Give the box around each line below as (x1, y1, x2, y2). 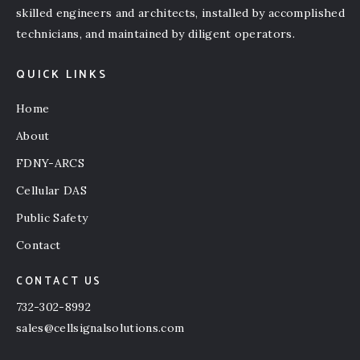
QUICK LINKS (16, 65, 108, 84)
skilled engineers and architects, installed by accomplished (16, 5, 345, 20)
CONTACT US (16, 272, 102, 290)
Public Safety (16, 210, 88, 225)
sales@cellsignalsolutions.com (16, 320, 185, 335)
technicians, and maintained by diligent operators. (16, 26, 296, 41)
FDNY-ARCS (16, 155, 84, 170)
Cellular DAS (16, 182, 87, 198)
